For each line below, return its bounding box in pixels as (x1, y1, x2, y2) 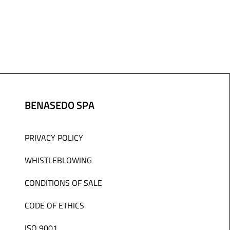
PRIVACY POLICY (25, 132, 83, 143)
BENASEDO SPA (25, 98, 94, 112)
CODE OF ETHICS (25, 200, 84, 211)
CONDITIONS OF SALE (25, 177, 102, 188)
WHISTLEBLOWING (25, 155, 92, 166)
